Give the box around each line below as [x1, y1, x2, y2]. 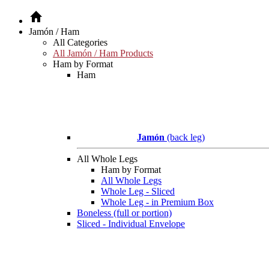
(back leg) [165, 132, 205, 142]
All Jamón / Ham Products [53, 48, 153, 58]
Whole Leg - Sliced [101, 186, 175, 196]
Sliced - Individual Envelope [77, 219, 185, 229]
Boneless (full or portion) [77, 208, 172, 218]
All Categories [53, 37, 107, 47]
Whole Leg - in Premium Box [101, 197, 214, 207]
